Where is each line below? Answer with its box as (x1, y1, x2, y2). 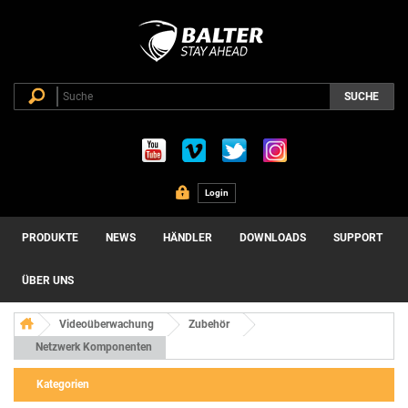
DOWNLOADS (240, 231, 306, 244)
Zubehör (189, 318, 229, 331)
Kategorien (36, 378, 89, 391)
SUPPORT (333, 231, 382, 244)
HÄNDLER (163, 231, 212, 244)
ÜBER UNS (22, 274, 74, 287)
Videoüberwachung (59, 318, 154, 331)
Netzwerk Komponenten (36, 341, 152, 353)
